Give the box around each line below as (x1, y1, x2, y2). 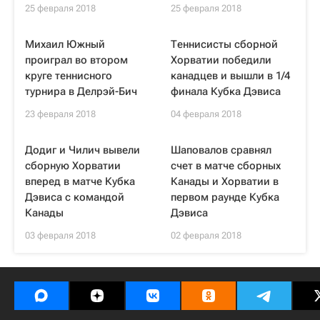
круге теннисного (25, 69, 112, 82)
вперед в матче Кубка (25, 175, 135, 188)
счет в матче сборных (171, 159, 281, 172)
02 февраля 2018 (171, 230, 241, 241)
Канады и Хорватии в (171, 175, 279, 188)
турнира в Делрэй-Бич (25, 85, 137, 98)
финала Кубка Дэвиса (171, 85, 281, 98)
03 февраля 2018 (25, 230, 96, 241)
